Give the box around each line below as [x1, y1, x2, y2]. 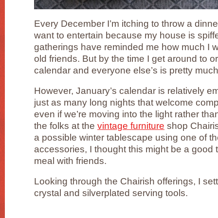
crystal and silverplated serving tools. [34, 187, 188, 198]
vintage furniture [97, 120, 164, 131]
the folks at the [34, 120, 97, 131]
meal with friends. [34, 155, 107, 166]
